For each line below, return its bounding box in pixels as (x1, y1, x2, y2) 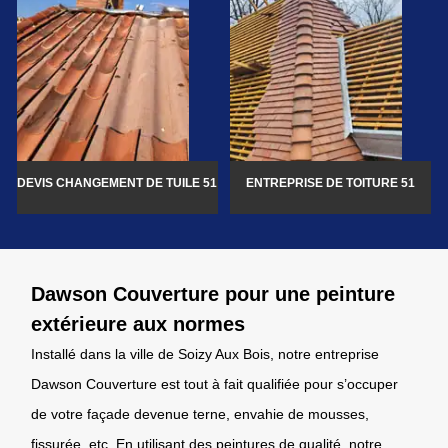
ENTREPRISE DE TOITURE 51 (246, 175, 416, 190)
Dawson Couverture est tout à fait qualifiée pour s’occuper (31, 375, 398, 392)
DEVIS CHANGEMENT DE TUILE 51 (17, 175, 218, 190)
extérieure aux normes (31, 312, 245, 335)
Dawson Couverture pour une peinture (31, 282, 395, 305)
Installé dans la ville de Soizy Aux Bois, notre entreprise (31, 345, 379, 362)
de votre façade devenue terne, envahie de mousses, (31, 405, 369, 422)
